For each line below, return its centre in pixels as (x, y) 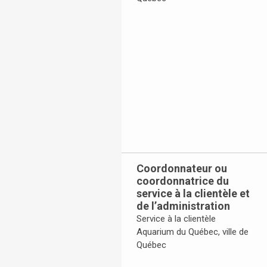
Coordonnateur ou (182, 169)
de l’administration (183, 206)
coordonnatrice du (183, 181)
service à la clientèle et (193, 194)
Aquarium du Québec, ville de (193, 232)
